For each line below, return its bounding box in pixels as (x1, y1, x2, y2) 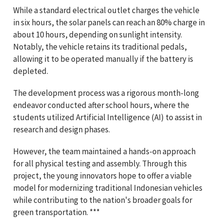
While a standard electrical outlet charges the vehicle (13, 4, 200, 16)
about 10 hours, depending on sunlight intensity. (13, 29, 182, 40)
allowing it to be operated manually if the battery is (13, 53, 193, 64)
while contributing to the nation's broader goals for (13, 194, 192, 205)
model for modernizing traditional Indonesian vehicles (13, 182, 202, 193)
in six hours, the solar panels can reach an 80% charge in (13, 17, 205, 28)
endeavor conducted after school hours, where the (13, 99, 189, 110)
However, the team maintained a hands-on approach (13, 145, 196, 157)
